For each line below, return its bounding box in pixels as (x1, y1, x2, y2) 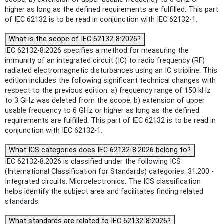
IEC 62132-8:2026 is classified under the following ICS (5, 157, 181, 166)
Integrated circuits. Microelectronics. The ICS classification (5, 177, 201, 186)
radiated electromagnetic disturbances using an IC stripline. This (5, 66, 217, 75)
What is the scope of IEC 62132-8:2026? (9, 35, 141, 44)
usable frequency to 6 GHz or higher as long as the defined (5, 106, 199, 115)
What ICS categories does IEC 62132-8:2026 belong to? (9, 146, 191, 155)
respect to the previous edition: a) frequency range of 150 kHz (5, 86, 211, 95)
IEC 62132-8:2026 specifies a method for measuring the (5, 46, 189, 55)
